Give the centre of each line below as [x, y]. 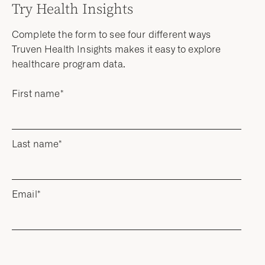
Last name [35, 144]
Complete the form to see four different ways [112, 34]
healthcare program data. [69, 64]
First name [36, 93]
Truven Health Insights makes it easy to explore [117, 49]
